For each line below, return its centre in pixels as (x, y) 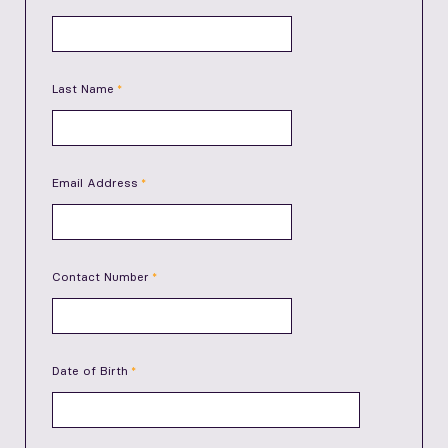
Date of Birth (90, 371)
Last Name (83, 89)
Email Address (95, 183)
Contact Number (100, 277)
